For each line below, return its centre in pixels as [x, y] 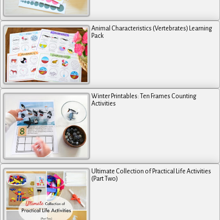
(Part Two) [105, 179]
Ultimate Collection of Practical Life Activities [151, 171]
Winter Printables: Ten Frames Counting [144, 96]
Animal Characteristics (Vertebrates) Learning [152, 28]
